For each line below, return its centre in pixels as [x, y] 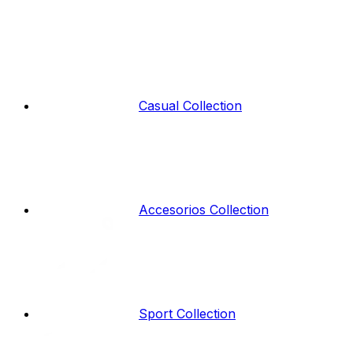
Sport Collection [187, 314]
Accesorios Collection [204, 210]
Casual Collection [190, 106]
